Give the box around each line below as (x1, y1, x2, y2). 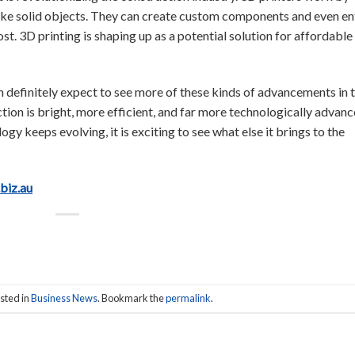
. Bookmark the (97, 291, 166, 304)
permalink (165, 291, 211, 304)
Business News (30, 291, 97, 304)
